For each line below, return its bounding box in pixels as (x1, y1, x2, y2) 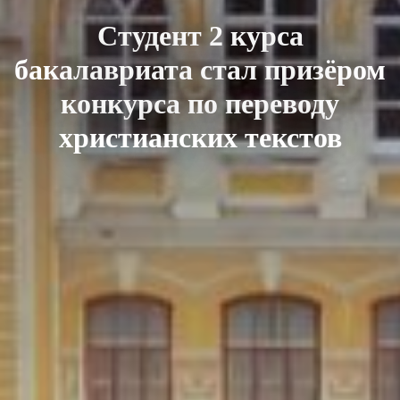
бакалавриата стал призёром (14, 53, 386, 86)
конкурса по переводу (61, 87, 339, 120)
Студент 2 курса (96, 19, 304, 52)
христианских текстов (58, 121, 342, 154)
